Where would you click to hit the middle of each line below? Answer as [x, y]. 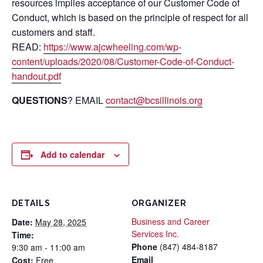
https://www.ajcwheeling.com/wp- [112, 47]
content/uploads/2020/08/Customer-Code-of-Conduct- [123, 62]
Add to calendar [73, 155]
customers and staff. [53, 32]
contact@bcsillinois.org [154, 100]
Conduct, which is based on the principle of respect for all [130, 18]
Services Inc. [155, 233]
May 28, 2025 [61, 222]
